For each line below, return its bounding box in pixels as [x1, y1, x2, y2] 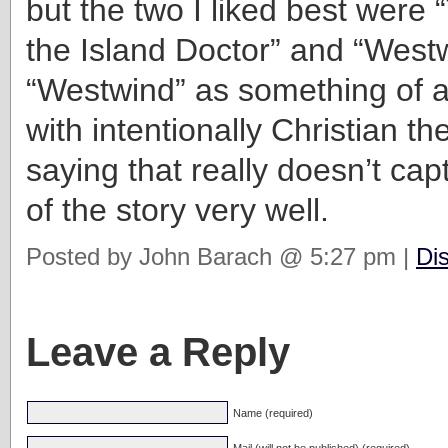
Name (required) [233, 406, 313, 419]
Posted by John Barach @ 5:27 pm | [26, 242, 416, 270]
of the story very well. [26, 191, 329, 228]
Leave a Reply [26, 328, 290, 375]
